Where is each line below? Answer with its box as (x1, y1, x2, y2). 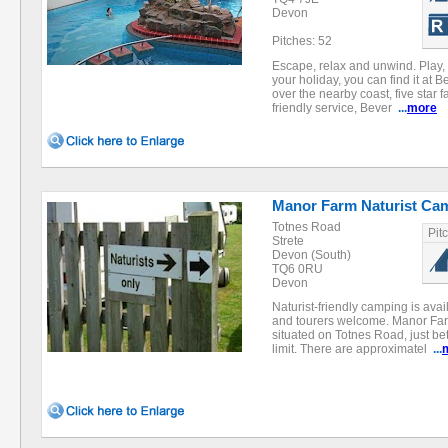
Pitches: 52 (272, 34, 332, 48)
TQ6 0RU (272, 262, 323, 276)
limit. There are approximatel (272, 342, 433, 356)
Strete (272, 234, 304, 248)
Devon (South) (272, 248, 351, 262)
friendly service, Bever (272, 101, 398, 115)
